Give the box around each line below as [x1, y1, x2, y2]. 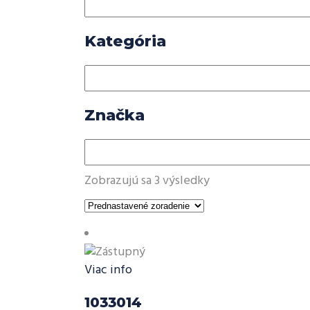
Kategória [84, 32, 166, 51]
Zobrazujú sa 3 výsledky [84, 171, 210, 191]
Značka [84, 106, 145, 125]
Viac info [84, 260, 132, 280]
